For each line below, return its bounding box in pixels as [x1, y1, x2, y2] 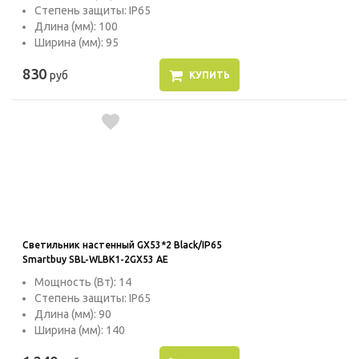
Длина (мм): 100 [34, 20, 118, 34]
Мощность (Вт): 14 [34, 276, 131, 289]
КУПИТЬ [188, 70, 230, 81]
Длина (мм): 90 [34, 308, 111, 321]
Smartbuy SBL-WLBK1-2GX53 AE [22, 254, 168, 265]
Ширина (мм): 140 [34, 324, 125, 337]
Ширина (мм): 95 [34, 36, 119, 50]
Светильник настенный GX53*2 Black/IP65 [22, 240, 222, 251]
